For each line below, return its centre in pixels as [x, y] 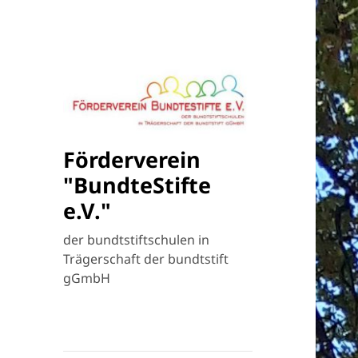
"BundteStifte [137, 185]
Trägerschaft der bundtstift [146, 259]
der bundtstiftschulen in [137, 239]
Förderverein [132, 159]
